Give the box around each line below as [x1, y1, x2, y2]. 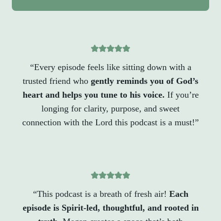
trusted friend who [23, 75, 91, 86]
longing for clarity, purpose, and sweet [41, 103, 180, 113]
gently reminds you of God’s [91, 75, 198, 86]
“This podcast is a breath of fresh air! [33, 188, 167, 199]
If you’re [164, 89, 199, 100]
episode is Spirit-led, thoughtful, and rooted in [22, 202, 199, 213]
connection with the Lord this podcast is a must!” [22, 117, 199, 127]
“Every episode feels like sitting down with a [30, 62, 191, 72]
